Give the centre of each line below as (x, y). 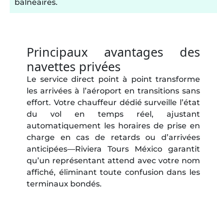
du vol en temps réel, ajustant (113, 114)
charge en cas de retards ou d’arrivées (113, 137)
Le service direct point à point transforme (113, 79)
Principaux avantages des (113, 52)
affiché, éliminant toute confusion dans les (113, 172)
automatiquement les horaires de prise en (113, 126)
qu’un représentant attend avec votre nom (113, 161)
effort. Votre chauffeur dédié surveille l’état (113, 102)
